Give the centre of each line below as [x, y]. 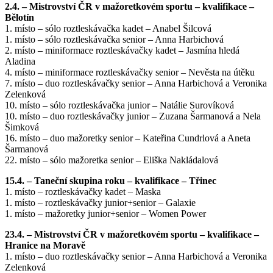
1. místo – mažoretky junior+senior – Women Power [105, 214]
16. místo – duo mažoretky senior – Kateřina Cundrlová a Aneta [128, 138]
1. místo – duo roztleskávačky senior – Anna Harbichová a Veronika [136, 256]
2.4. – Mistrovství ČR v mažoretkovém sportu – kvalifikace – [129, 6]
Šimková [22, 127]
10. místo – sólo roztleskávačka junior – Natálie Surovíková [119, 105]
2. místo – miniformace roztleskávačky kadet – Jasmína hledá [122, 50]
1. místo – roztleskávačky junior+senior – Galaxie [100, 203]
